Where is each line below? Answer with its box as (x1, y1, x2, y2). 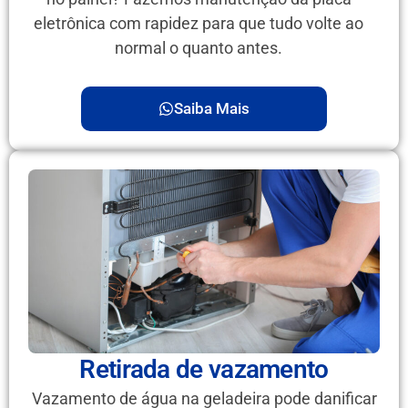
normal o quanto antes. (115, 38, 283, 58)
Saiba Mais (174, 99, 250, 118)
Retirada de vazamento (79, 354, 329, 385)
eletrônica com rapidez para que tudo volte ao (34, 14, 364, 34)
